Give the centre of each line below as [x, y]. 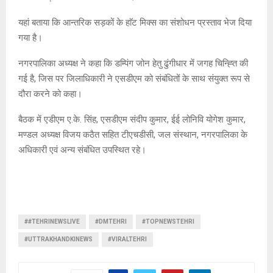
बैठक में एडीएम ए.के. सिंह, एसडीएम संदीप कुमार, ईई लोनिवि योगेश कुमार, [132, 119]
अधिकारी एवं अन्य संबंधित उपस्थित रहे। [82, 150]
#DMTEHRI [111, 221]
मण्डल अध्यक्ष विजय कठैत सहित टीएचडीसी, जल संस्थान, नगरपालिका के [133, 134]
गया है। [30, 37]
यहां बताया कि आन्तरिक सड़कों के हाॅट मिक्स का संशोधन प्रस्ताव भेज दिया [135, 22]
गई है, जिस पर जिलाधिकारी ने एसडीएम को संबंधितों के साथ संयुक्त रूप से [134, 78]
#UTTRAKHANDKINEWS [58, 239]
